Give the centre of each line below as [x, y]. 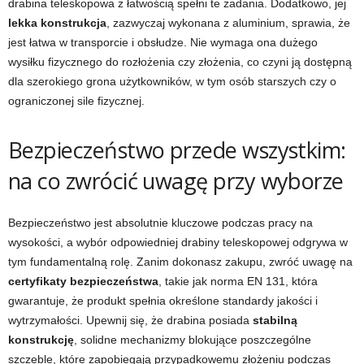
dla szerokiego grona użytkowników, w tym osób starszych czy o [172, 81]
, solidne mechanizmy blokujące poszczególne [193, 340]
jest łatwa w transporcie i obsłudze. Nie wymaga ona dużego [163, 42]
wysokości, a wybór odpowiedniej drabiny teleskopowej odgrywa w [178, 242]
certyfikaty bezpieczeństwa [83, 281]
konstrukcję [41, 340]
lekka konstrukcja [57, 23]
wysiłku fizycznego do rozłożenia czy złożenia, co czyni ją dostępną [180, 62]
